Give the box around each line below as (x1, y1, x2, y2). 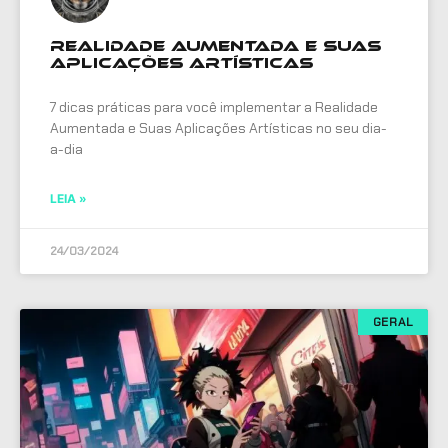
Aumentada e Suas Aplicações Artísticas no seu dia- (50, 118, 387, 137)
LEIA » (50, 190, 87, 206)
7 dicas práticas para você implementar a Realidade (50, 97, 378, 116)
